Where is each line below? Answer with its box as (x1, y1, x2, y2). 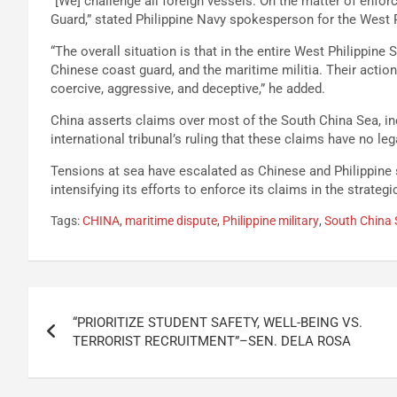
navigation (27, 323, 160, 357)
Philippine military (222, 213, 319, 228)
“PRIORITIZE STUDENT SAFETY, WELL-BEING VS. (73, 314, 362, 331)
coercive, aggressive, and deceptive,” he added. (51, 80, 325, 97)
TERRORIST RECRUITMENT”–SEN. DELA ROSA (73, 332, 351, 349)
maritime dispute (125, 213, 217, 228)
